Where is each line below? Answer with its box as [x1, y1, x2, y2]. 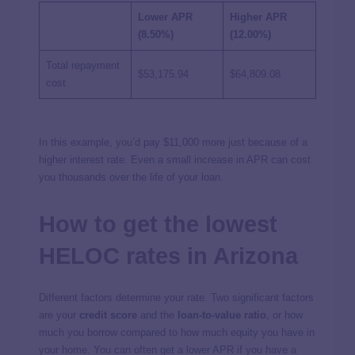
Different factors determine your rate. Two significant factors [39, 291, 314, 303]
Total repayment [46, 59, 120, 72]
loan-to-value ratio [177, 308, 266, 321]
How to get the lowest [39, 212, 277, 238]
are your [39, 308, 79, 321]
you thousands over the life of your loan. [39, 171, 227, 184]
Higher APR [230, 11, 287, 24]
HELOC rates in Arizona [39, 243, 298, 269]
